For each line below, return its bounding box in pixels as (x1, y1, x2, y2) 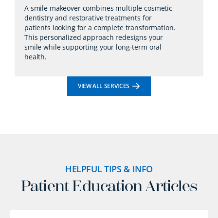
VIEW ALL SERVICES (77, 82, 130, 91)
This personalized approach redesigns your (24, 33, 163, 42)
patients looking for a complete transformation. (24, 23, 176, 33)
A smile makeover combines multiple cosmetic (24, 3, 172, 13)
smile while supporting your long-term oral (24, 42, 162, 52)
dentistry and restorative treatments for (24, 13, 152, 23)
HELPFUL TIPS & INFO (65, 163, 153, 175)
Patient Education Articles (20, 177, 198, 196)
